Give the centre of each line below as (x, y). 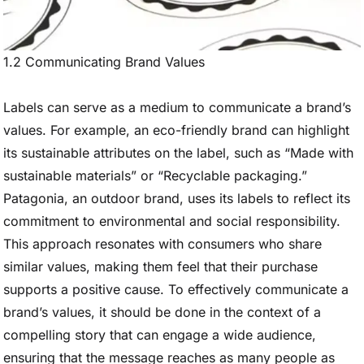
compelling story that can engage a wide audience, (160, 335)
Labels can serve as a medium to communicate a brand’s (177, 107)
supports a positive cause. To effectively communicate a (176, 289)
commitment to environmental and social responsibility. (172, 221)
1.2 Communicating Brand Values (104, 62)
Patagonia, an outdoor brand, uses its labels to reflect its (177, 198)
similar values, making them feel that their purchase (160, 266)
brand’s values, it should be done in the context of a (162, 312)
